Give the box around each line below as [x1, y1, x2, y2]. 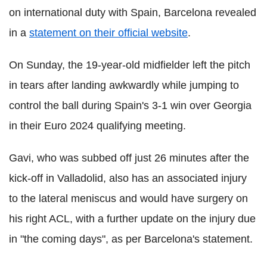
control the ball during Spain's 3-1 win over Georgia [9, 100, 252, 111]
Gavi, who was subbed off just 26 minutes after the [9, 152, 249, 164]
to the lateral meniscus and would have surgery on [9, 193, 248, 204]
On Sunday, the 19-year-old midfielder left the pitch [9, 59, 250, 71]
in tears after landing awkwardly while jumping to [9, 79, 239, 91]
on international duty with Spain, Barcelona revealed [9, 7, 256, 18]
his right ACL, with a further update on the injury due [9, 213, 256, 225]
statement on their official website [29, 27, 188, 39]
